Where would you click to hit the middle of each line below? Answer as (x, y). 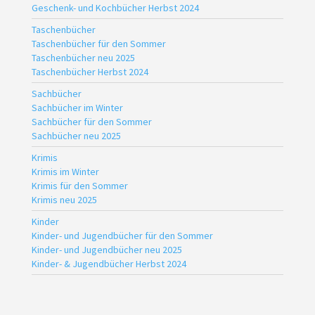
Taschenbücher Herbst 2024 (90, 71)
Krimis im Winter (65, 171)
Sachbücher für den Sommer (91, 121)
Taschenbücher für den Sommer (98, 43)
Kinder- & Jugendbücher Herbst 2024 (109, 263)
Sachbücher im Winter (77, 107)
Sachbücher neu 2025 (76, 135)
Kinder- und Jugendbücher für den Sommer (122, 235)
